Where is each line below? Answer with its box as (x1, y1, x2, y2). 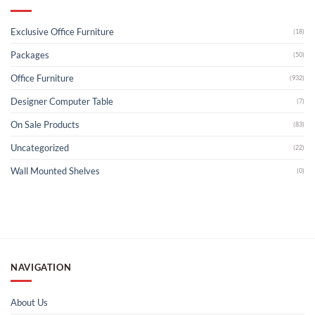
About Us (11, 296, 48, 308)
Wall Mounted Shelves (11, 165, 100, 177)
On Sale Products (11, 119, 79, 131)
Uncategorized (11, 142, 69, 154)
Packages (11, 49, 49, 61)
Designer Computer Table (11, 96, 113, 108)
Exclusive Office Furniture (11, 26, 114, 38)
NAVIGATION (11, 261, 72, 273)
